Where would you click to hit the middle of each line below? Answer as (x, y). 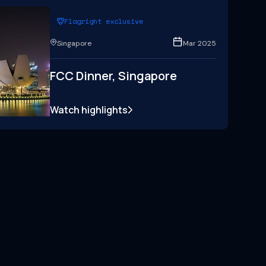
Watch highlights (89, 110)
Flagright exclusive (104, 21)
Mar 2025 (199, 43)
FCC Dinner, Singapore (113, 75)
